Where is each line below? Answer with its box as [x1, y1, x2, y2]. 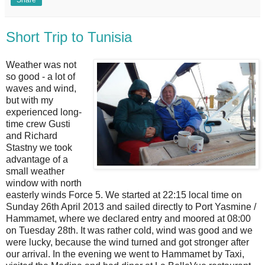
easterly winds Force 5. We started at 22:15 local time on [6, 190, 242, 201]
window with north [6, 178, 82, 189]
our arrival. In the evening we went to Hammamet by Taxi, [6, 249, 244, 260]
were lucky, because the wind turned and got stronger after [6, 237, 249, 248]
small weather [6, 166, 64, 177]
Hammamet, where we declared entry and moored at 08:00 [6, 214, 251, 224]
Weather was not [6, 60, 76, 70]
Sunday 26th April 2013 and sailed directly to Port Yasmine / [6, 202, 256, 212]
